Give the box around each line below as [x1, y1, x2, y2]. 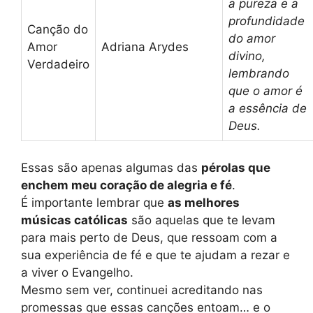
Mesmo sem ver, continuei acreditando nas [21, 282, 263, 297]
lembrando [228, 66, 289, 81]
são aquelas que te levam [128, 212, 275, 227]
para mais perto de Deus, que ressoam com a [21, 230, 277, 245]
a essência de [228, 101, 307, 116]
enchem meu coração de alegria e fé [21, 177, 232, 192]
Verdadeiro [27, 57, 89, 72]
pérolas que [201, 160, 270, 175]
